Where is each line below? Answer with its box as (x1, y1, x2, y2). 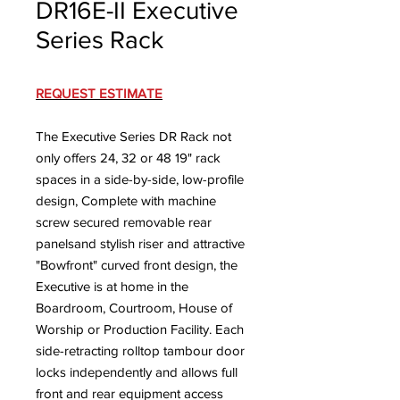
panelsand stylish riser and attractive (36, 236, 245, 251)
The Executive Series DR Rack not (36, 129, 231, 144)
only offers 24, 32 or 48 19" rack (36, 150, 221, 165)
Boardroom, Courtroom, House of (36, 300, 232, 315)
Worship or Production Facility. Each (36, 321, 244, 337)
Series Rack (36, 26, 163, 54)
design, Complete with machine (36, 193, 216, 208)
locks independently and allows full (36, 364, 237, 379)
